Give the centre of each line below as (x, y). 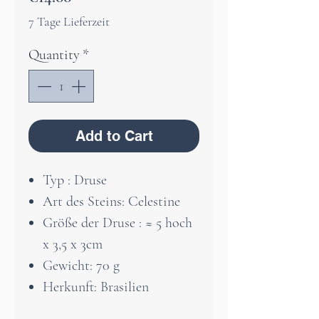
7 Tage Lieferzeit (69, 22)
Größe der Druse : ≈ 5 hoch (117, 223)
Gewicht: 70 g (81, 266)
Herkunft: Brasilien (96, 287)
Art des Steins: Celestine (111, 202)
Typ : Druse (75, 181)
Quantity (54, 55)
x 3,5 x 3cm (73, 245)
